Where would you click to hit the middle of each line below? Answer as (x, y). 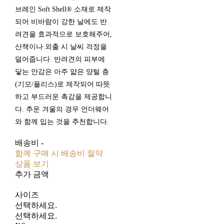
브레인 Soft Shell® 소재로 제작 (63, 9)
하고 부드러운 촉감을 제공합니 (63, 97)
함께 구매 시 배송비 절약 (59, 153)
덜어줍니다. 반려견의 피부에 (60, 59)
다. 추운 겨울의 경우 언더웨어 (62, 109)
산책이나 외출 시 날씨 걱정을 (61, 47)
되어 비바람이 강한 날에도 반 (61, 22)
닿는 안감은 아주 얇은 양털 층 (62, 72)
